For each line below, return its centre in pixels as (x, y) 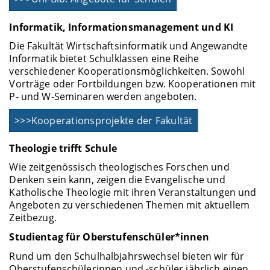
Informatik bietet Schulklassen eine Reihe (104, 58)
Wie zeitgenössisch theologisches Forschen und (119, 167)
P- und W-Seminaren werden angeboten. (103, 96)
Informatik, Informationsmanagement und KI (121, 27)
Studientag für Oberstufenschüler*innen (109, 237)
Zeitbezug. (33, 218)
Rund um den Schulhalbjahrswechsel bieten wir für (127, 256)
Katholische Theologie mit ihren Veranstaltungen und (133, 193)
